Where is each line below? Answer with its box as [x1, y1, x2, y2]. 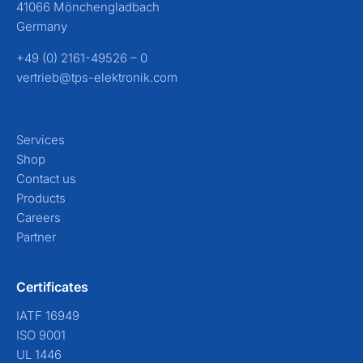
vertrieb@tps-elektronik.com [16, 70, 177, 86]
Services [16, 132, 65, 148]
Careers [16, 210, 61, 226]
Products [16, 190, 66, 207]
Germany [16, 19, 67, 35]
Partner [16, 229, 56, 246]
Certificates [16, 279, 88, 296]
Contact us [16, 171, 76, 187]
